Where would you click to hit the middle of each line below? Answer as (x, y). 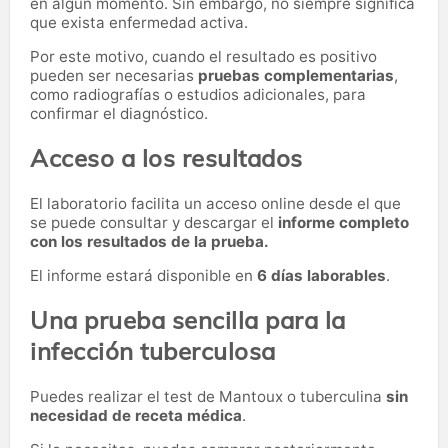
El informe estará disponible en (143, 276)
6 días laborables (321, 276)
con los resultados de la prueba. (149, 241)
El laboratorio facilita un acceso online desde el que (215, 203)
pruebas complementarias (296, 76)
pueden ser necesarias (114, 76)
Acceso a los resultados (166, 158)
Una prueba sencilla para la (188, 320)
